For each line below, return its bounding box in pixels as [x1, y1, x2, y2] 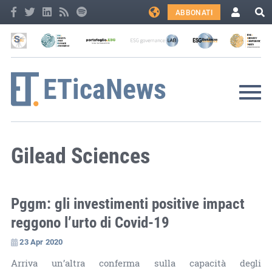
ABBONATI [175, 7, 212, 17]
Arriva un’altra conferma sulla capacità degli [10, 256, 262, 270]
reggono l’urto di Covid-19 [10, 211, 169, 232]
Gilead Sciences [10, 140, 150, 169]
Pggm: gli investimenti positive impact [10, 192, 245, 213]
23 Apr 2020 [19, 236, 63, 247]
